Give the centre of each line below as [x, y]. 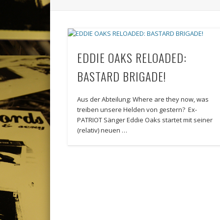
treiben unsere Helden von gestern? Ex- [137, 110]
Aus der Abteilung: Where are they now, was [143, 99]
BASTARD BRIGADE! [122, 76]
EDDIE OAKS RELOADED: [132, 58]
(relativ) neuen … [102, 130]
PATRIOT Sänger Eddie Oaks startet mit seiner [145, 120]
